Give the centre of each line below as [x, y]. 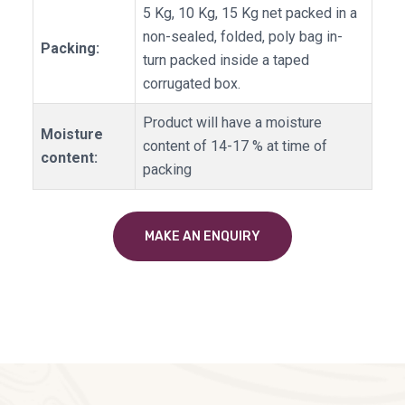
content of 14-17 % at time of [235, 146]
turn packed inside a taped [226, 61]
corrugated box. [192, 84]
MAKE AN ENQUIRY [202, 237]
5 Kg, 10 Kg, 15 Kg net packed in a [250, 14]
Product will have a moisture [232, 123]
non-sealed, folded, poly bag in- [243, 37]
